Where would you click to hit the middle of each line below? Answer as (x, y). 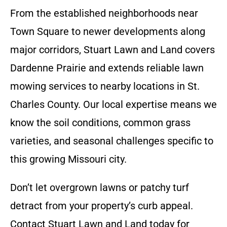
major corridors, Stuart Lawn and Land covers (112, 50)
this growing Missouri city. (68, 159)
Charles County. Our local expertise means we (113, 104)
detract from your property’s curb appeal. (102, 206)
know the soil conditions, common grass (100, 123)
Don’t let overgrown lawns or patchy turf (100, 187)
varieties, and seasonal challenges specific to (112, 141)
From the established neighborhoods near (104, 13)
